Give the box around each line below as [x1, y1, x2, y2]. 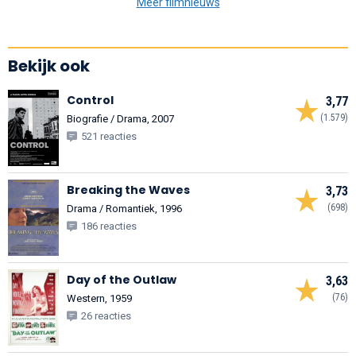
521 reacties [81, 130, 137, 142]
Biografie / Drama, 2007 [67, 112, 174, 125]
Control [67, 91, 114, 108]
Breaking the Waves [67, 181, 190, 198]
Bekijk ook [8, 54, 90, 77]
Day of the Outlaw [67, 271, 176, 288]
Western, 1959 [67, 292, 132, 304]
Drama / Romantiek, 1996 [67, 202, 182, 215]
